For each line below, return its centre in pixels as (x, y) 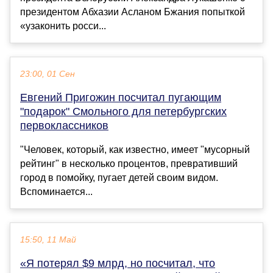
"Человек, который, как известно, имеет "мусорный (135, 150)
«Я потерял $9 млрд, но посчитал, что (118, 264)
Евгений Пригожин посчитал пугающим (121, 98)
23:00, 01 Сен (48, 74)
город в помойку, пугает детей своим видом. (119, 178)
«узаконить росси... (63, 26)
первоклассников (64, 126)
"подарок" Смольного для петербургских (123, 112)
